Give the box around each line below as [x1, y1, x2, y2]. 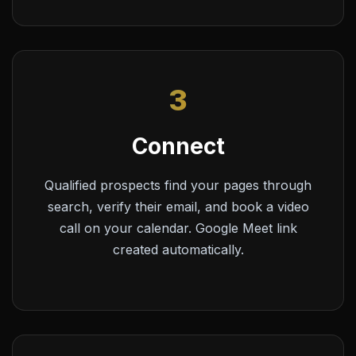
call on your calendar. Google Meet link [59, 219, 297, 236]
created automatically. [112, 241, 244, 257]
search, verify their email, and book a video [47, 198, 309, 215]
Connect [131, 132, 225, 160]
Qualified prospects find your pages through [44, 176, 311, 193]
